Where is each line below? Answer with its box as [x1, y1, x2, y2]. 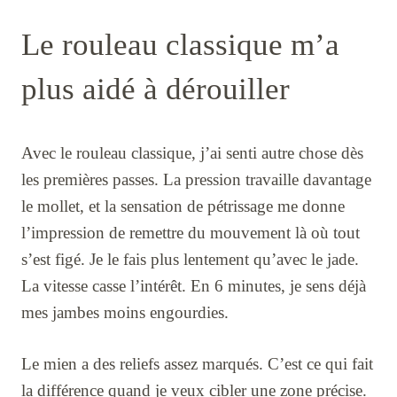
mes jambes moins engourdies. [21, 302, 229, 322]
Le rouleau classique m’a [21, 27, 339, 62]
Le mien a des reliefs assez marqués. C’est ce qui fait [21, 354, 373, 374]
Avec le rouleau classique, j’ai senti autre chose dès [21, 143, 363, 162]
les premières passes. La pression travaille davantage [21, 169, 371, 189]
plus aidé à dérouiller [21, 71, 290, 106]
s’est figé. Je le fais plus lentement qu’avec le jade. [21, 249, 359, 269]
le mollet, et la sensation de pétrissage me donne [21, 196, 345, 215]
